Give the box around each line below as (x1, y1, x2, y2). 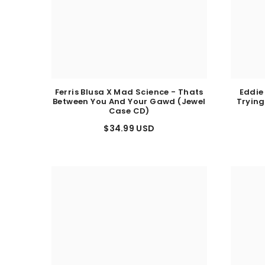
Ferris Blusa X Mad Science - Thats (54, 91, 203, 103)
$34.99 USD (104, 127, 155, 140)
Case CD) (108, 110, 150, 122)
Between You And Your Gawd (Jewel (53, 101, 206, 112)
